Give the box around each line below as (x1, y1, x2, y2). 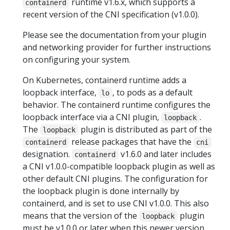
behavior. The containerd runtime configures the (23, 99, 210, 111)
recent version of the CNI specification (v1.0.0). (23, 9, 199, 21)
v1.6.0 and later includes (118, 148, 212, 160)
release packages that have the (69, 136, 194, 148)
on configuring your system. (23, 54, 130, 66)
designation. (23, 148, 72, 160)
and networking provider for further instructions (23, 42, 211, 53)
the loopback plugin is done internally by (23, 185, 179, 197)
